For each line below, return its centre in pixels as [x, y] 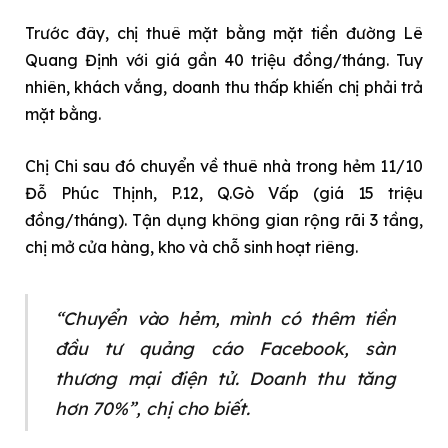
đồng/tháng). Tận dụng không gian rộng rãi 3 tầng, [224, 219]
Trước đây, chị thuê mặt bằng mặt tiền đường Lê [224, 33]
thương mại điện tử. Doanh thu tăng [225, 377]
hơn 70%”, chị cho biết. [152, 407]
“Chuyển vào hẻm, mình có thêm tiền [225, 317]
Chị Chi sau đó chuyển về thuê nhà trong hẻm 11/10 [224, 165]
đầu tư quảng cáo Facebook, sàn [225, 347]
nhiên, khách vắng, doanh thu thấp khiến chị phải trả [224, 87]
